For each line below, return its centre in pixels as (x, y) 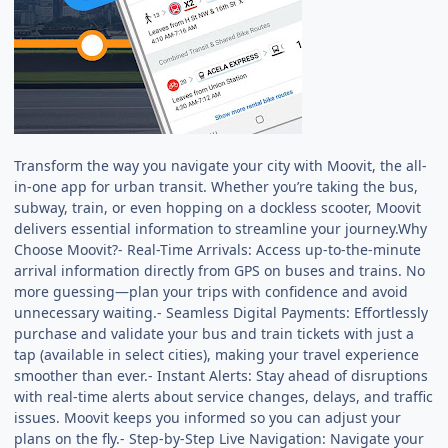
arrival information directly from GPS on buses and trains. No (220, 270)
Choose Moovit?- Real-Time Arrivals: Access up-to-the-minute (218, 249)
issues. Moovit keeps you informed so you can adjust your (208, 417)
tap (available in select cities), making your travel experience (217, 354)
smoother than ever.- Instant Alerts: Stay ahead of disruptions (221, 375)
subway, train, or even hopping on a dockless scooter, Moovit (218, 207)
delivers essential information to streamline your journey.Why (221, 228)
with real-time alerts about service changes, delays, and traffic (224, 396)
